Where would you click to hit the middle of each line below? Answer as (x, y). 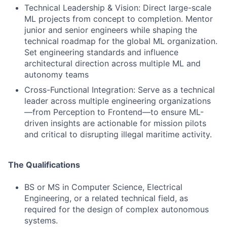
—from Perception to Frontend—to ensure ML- (114, 112)
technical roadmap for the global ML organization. (121, 41)
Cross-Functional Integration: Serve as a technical (120, 90)
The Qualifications (44, 165)
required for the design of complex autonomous (117, 209)
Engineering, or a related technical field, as (106, 198)
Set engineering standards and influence (101, 52)
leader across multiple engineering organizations (118, 101)
